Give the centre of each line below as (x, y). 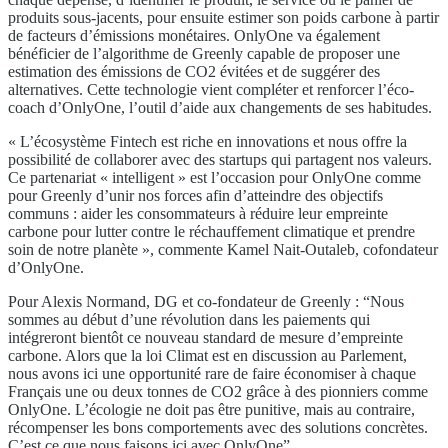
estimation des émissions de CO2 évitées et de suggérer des (194, 71)
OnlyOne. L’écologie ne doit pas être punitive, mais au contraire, (211, 409)
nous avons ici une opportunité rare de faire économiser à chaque (212, 373)
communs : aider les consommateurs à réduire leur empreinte (198, 213)
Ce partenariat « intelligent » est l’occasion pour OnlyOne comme (214, 177)
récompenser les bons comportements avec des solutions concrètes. (218, 427)
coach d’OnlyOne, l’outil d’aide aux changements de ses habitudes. (220, 107)
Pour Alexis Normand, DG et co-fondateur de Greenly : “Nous (206, 301)
